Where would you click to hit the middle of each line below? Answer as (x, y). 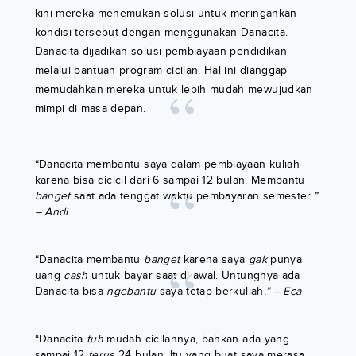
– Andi (51, 212)
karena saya (214, 260)
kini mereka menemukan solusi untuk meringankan (166, 14)
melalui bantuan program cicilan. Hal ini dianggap (161, 71)
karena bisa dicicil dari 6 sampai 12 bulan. (141, 180)
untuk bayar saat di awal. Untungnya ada (196, 276)
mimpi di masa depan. (90, 109)
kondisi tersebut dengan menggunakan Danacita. (161, 33)
